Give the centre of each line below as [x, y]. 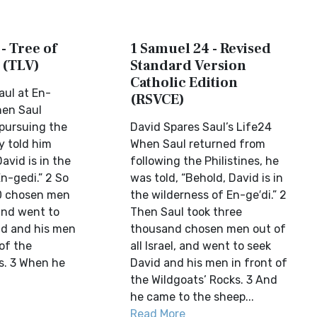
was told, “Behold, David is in [207, 178]
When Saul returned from [198, 144]
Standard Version [189, 66]
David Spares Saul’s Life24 [201, 127]
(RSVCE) [158, 100]
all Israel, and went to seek [201, 246]
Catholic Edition [184, 83]
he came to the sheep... [192, 297]
